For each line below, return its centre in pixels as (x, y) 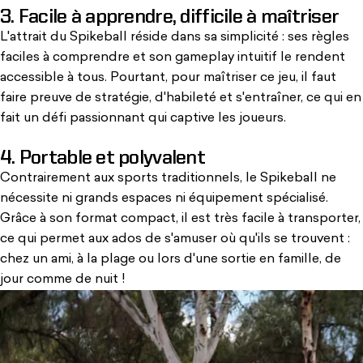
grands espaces (124, 198)
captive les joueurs (227, 118)
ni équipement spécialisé (250, 198)
